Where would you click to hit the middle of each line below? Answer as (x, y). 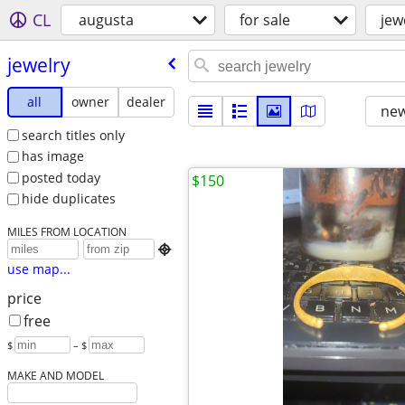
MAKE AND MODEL (55, 376)
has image (52, 156)
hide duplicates (68, 199)
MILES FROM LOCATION (66, 232)
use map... (38, 269)
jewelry (38, 65)
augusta (106, 20)
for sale (265, 20)
